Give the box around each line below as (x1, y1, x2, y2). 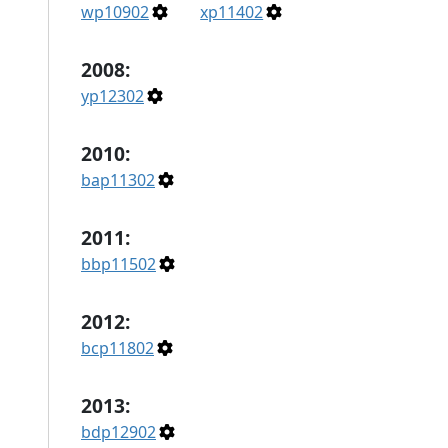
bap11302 (81, 168, 155, 191)
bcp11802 (81, 336, 154, 359)
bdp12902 (81, 420, 156, 443)
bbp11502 (81, 252, 156, 275)
